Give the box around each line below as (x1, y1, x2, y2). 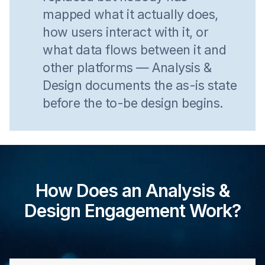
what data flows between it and (43, 42, 226, 57)
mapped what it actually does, (43, 7, 218, 22)
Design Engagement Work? (24, 200, 241, 221)
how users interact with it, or (43, 24, 208, 40)
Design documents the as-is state (43, 77, 237, 93)
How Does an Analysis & (35, 180, 230, 201)
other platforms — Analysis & (43, 60, 211, 75)
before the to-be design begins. (43, 95, 224, 111)
